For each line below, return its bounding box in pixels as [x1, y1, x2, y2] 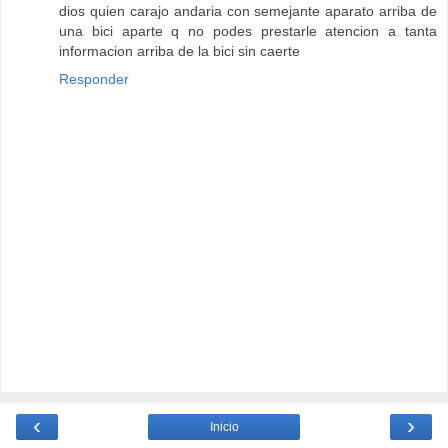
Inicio [209, 419, 239, 434]
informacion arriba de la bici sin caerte [59, 42, 300, 59]
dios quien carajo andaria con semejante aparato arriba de [59, 2, 437, 19]
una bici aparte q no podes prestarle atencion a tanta [59, 22, 437, 39]
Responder [59, 70, 129, 87]
